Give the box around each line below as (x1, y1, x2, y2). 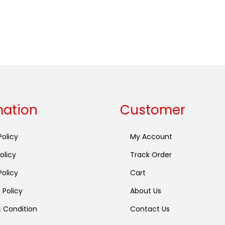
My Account (130, 131, 172, 142)
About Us (130, 185, 161, 196)
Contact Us (130, 203, 170, 214)
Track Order (130, 149, 172, 160)
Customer (120, 100, 185, 119)
